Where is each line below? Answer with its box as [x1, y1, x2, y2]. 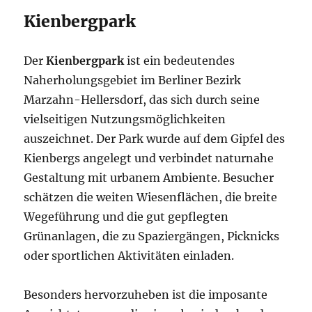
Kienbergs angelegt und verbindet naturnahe [24, 151, 274, 166]
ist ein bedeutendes [124, 54, 235, 68]
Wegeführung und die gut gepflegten [24, 210, 229, 224]
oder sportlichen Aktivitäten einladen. [24, 249, 235, 263]
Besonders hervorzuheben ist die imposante [24, 288, 268, 302]
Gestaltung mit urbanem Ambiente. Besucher [24, 171, 274, 185]
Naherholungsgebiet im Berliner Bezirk [24, 73, 242, 88]
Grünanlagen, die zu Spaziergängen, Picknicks [24, 229, 280, 244]
